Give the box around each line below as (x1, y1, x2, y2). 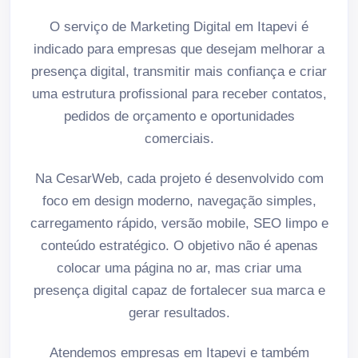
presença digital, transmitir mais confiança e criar (31, 63, 327, 79)
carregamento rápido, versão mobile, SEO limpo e (30, 215, 328, 231)
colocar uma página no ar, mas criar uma (57, 260, 301, 276)
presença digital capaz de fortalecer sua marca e (33, 282, 325, 298)
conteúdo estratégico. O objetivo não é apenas (40, 237, 318, 253)
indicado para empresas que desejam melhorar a (34, 41, 324, 57)
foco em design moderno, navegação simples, (42, 193, 316, 209)
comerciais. (144, 130, 214, 146)
